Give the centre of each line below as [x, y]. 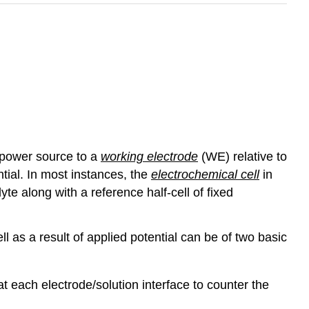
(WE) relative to [242, 157]
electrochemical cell [205, 175]
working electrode [149, 157]
